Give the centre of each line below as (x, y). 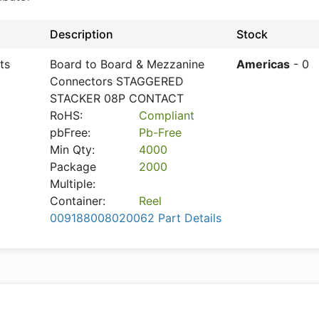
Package (73, 167)
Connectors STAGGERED (117, 81)
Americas (263, 64)
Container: (78, 201)
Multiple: (73, 184)
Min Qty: (72, 150)
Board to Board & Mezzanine (127, 64)
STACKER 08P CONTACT (117, 98)
